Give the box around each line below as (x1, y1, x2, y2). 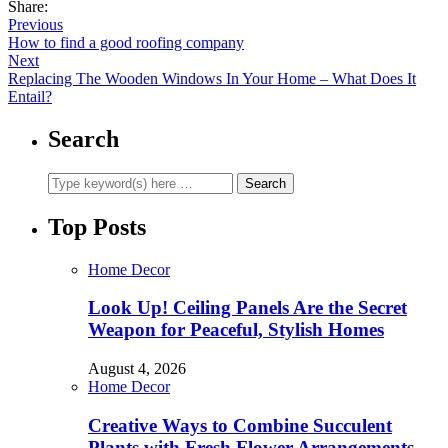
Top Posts (48, 213, 146, 240)
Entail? (8, 87, 52, 105)
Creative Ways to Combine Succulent (88, 414, 392, 436)
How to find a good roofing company (8, 33, 244, 51)
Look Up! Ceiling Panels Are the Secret (88, 297, 407, 319)
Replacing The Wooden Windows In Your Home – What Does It (8, 69, 416, 87)
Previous (8, 15, 63, 33)
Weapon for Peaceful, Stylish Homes (88, 319, 384, 341)
